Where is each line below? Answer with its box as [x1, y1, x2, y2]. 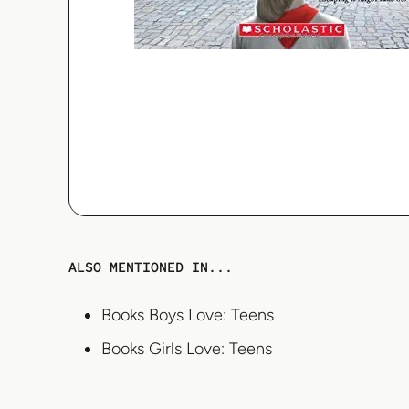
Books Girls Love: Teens [101, 339, 272, 360]
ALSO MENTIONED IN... [68, 259, 233, 277]
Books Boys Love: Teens [101, 305, 274, 326]
